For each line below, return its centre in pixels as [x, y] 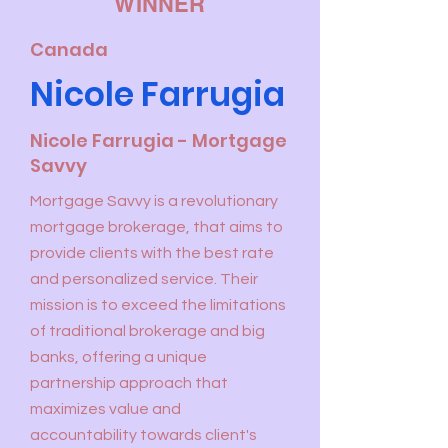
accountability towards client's [143, 435]
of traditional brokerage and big [147, 331]
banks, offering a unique [118, 357]
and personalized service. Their [144, 279]
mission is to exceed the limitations [158, 305]
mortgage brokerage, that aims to [156, 227]
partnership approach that [129, 383]
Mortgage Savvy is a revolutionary [154, 201]
